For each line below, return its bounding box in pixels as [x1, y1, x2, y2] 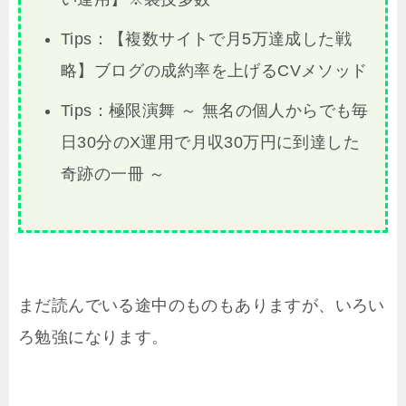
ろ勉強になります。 [18, 327, 169, 346]
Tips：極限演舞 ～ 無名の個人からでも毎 [60, 101, 369, 120]
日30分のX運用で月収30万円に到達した [60, 132, 360, 151]
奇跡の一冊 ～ [60, 164, 166, 183]
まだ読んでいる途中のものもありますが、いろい [18, 295, 385, 314]
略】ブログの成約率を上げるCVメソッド [60, 62, 368, 81]
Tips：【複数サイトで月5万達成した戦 [60, 30, 352, 49]
